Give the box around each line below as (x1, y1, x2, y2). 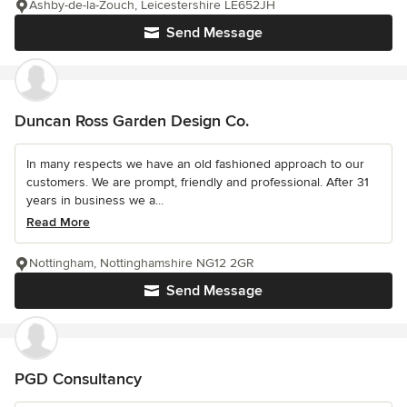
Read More (26, 214, 90, 231)
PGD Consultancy (15, 369, 142, 390)
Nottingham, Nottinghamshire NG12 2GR (29, 255, 254, 272)
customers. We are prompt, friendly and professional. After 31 (26, 174, 369, 191)
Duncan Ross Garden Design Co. (15, 111, 249, 132)
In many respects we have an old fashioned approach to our (26, 156, 364, 173)
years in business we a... (26, 193, 164, 209)
